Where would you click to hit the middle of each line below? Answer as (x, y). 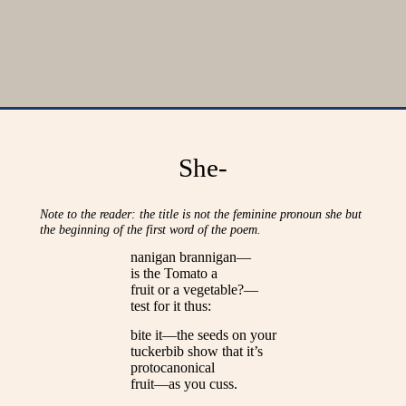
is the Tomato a (174, 273)
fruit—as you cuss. (184, 384)
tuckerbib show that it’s (196, 352)
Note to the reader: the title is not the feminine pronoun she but (201, 213)
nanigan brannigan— (190, 256)
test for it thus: (170, 305)
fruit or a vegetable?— (194, 289)
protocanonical (172, 368)
